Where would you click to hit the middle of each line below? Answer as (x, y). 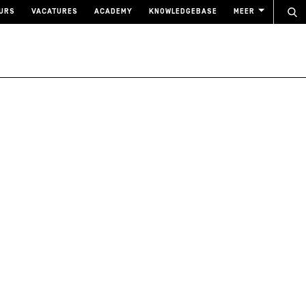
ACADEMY (113, 12)
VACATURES (55, 12)
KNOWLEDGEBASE (183, 12)
